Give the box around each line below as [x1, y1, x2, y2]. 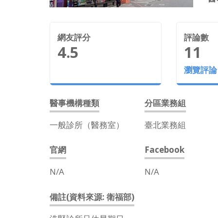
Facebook [145, 144, 184, 155]
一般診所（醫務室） [50, 119, 124, 130]
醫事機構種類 [50, 97, 99, 109]
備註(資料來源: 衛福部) [50, 191, 134, 202]
